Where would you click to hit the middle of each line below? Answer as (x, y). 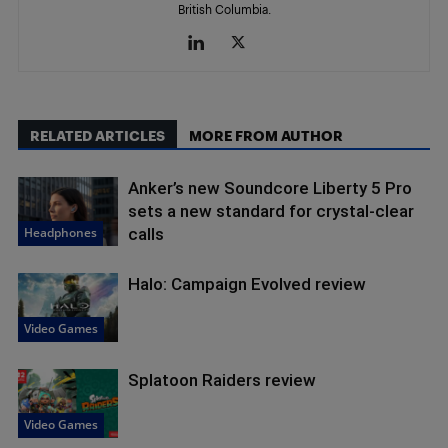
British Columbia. (224, 9)
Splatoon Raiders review (222, 380)
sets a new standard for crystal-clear (271, 211)
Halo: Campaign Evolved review (247, 284)
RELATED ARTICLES (97, 136)
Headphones (60, 233)
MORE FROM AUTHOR (266, 136)
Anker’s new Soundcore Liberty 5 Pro (270, 188)
